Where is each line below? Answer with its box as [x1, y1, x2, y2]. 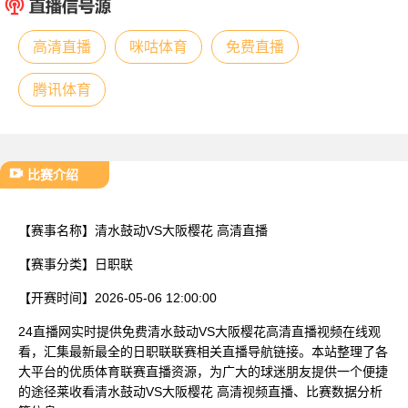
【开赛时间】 [18, 290, 95, 305]
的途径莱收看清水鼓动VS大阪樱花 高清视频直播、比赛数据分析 [18, 383, 382, 399]
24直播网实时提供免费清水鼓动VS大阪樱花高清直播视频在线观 [18, 323, 381, 339]
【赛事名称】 [18, 222, 95, 238]
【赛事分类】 [18, 256, 95, 271]
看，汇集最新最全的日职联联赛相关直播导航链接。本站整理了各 [18, 343, 388, 359]
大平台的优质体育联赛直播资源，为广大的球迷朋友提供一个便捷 [18, 363, 388, 379]
